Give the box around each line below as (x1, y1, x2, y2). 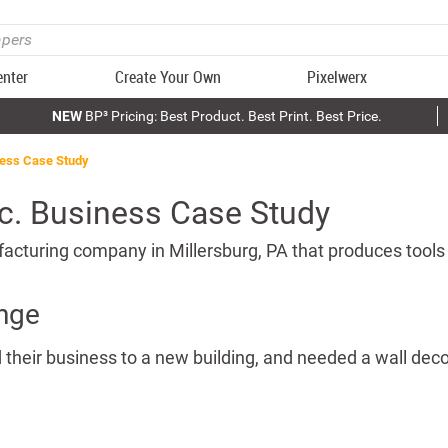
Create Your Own (114, 66, 221, 88)
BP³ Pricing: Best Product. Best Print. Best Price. (81, 108, 382, 124)
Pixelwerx (307, 66, 368, 88)
